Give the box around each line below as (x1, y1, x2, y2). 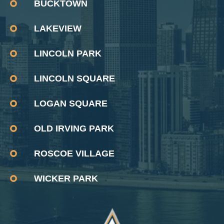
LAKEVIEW (33, 23, 81, 33)
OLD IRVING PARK (33, 123, 114, 133)
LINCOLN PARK (33, 48, 101, 58)
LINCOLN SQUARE (33, 73, 115, 83)
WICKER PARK (33, 173, 98, 183)
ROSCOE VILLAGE (33, 148, 114, 158)
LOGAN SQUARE (33, 98, 107, 108)
